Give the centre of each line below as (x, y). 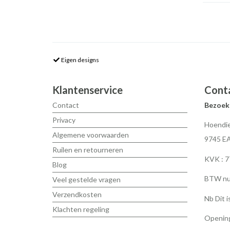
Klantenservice (88, 90)
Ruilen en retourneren (88, 149)
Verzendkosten (77, 194)
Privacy (64, 120)
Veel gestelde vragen (87, 179)
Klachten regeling (81, 209)
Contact (66, 105)
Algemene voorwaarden (91, 135)
